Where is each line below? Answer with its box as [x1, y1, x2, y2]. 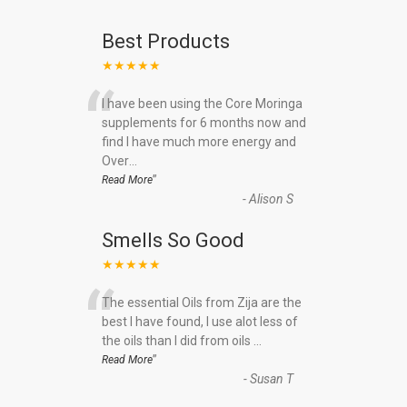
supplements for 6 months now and [101, 114, 306, 130]
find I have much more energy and [101, 134, 296, 149]
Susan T [249, 371, 293, 386]
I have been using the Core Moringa [101, 95, 303, 111]
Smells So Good [101, 228, 244, 252]
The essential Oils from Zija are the [101, 294, 302, 310]
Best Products [101, 29, 230, 53]
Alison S [248, 191, 293, 206]
